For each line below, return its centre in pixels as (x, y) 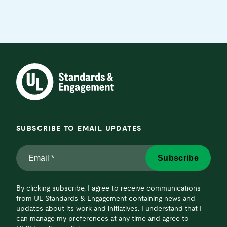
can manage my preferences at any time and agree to (103, 219)
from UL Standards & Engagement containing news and (106, 198)
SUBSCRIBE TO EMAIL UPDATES (79, 129)
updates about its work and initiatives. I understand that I (109, 209)
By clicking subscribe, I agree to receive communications (108, 188)
